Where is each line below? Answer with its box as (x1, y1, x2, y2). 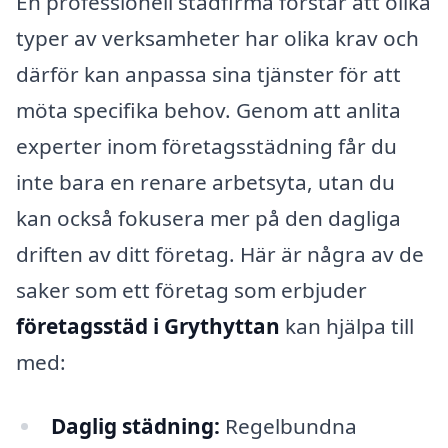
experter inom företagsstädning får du (16, 132, 397, 161)
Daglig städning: (50, 412, 220, 441)
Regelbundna (219, 412, 357, 441)
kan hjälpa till (280, 312, 414, 341)
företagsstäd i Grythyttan (16, 312, 280, 341)
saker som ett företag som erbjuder (16, 276, 367, 305)
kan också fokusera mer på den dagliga (16, 204, 401, 233)
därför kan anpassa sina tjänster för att (16, 60, 401, 89)
